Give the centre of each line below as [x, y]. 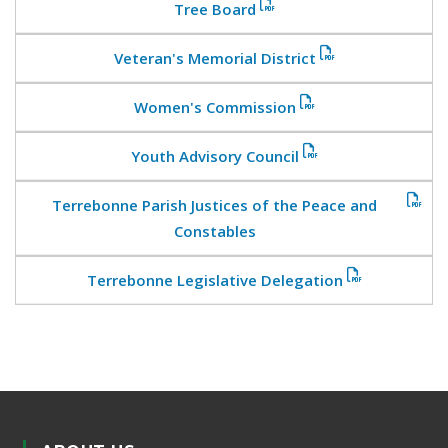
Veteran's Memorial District [214, 58]
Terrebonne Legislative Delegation [214, 280]
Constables [214, 231]
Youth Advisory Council [214, 156]
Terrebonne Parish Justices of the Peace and [214, 205]
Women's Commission [214, 107]
